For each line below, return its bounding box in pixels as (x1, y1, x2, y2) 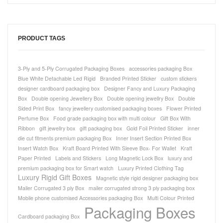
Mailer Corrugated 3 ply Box (18, 184, 84, 192)
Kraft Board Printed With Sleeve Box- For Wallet (63, 144, 176, 152)
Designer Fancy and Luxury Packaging (104, 85, 195, 93)
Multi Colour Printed (147, 194, 194, 202)
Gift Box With (160, 114, 191, 122)
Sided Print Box (18, 105, 54, 112)
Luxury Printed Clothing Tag (118, 164, 184, 172)
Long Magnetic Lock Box (106, 154, 163, 162)
